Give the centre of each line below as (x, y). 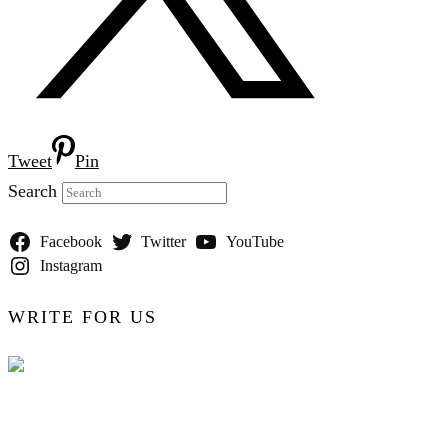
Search (32, 191)
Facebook (70, 242)
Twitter (164, 242)
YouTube (254, 242)
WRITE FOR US (83, 317)
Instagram (70, 266)
